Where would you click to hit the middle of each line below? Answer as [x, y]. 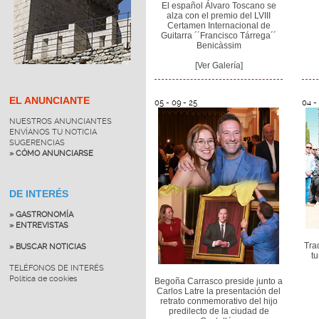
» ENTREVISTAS [38, 225]
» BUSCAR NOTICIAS [47, 246]
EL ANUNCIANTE [49, 100]
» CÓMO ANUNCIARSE [51, 153]
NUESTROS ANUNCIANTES [60, 121]
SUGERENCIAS [37, 142]
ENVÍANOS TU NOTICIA [53, 132]
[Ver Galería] [219, 65]
